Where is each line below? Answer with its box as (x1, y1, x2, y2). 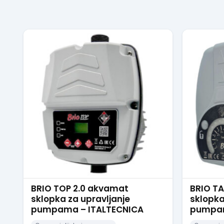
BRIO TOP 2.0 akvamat (31, 182, 128, 194)
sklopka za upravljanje (31, 193, 130, 205)
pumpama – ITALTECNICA (31, 203, 143, 215)
